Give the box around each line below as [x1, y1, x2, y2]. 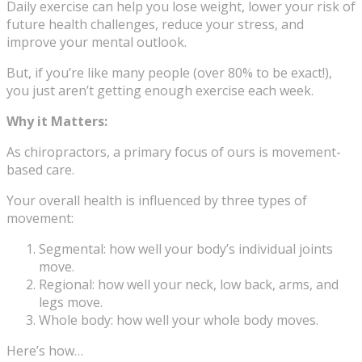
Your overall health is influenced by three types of [6, 192, 307, 210]
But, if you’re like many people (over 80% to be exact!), [6, 64, 332, 82]
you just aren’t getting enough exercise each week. [6, 82, 314, 100]
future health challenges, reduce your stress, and [6, 15, 304, 34]
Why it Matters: [6, 112, 107, 131]
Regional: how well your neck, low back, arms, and [39, 276, 339, 294]
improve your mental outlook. [6, 33, 187, 52]
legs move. [39, 293, 103, 312]
